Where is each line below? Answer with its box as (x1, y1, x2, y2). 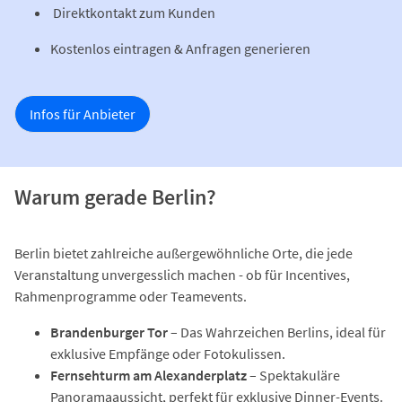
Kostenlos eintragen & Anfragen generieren (50, 39, 310, 57)
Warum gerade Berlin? (14, 182, 216, 211)
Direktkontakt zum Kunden (50, 3, 215, 22)
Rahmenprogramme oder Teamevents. (14, 286, 247, 305)
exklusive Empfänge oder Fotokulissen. (50, 344, 285, 363)
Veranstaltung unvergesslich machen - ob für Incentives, (14, 265, 350, 284)
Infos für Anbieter (30, 104, 135, 123)
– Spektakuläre (247, 365, 340, 384)
